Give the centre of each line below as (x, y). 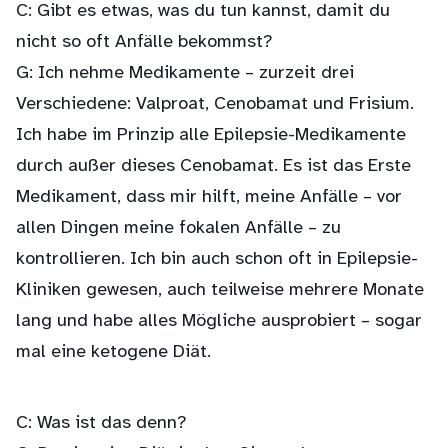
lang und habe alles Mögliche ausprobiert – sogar (219, 321)
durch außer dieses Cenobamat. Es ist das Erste (213, 166)
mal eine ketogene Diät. (113, 352)
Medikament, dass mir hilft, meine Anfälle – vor (209, 197)
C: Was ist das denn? (101, 423)
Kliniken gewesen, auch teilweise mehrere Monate (220, 290)
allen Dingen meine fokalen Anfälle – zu (178, 228)
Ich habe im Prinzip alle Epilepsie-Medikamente (211, 135)
